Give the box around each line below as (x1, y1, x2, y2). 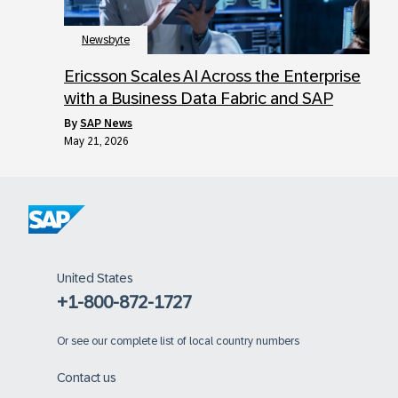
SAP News (80, 116, 132, 130)
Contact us (57, 370, 116, 385)
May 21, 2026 (64, 134, 129, 147)
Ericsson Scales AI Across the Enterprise (64, 66, 361, 85)
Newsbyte (82, 33, 130, 46)
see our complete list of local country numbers (71, 334, 299, 347)
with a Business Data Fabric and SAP (64, 88, 333, 107)
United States (57, 270, 133, 285)
